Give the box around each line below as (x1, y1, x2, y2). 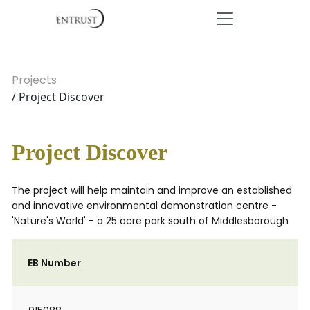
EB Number (28, 256, 81, 270)
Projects (12, 72, 57, 88)
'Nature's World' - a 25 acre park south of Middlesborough (12, 214, 289, 228)
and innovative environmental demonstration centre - (12, 199, 277, 212)
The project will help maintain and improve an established (12, 183, 292, 197)
